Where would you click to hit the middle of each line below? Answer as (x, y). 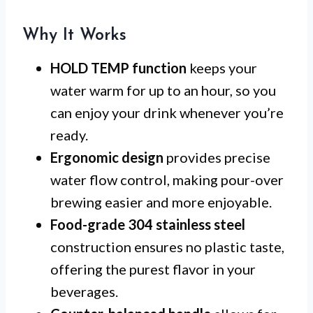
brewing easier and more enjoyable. (161, 202)
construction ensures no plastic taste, (167, 247)
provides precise (217, 158)
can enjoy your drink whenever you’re (167, 113)
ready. (69, 135)
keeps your (222, 68)
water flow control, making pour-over (167, 180)
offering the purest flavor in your (153, 269)
